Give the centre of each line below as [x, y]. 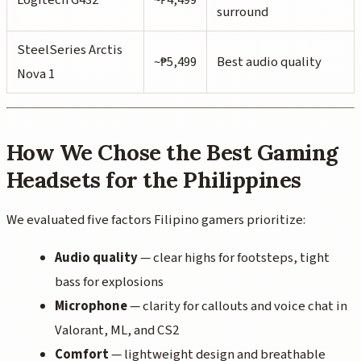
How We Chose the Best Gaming [172, 153]
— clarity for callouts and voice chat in [237, 307]
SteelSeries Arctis [70, 50]
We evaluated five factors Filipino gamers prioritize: [156, 220]
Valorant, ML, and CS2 [117, 331]
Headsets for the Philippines [154, 180]
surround [243, 12]
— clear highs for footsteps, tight [234, 258]
